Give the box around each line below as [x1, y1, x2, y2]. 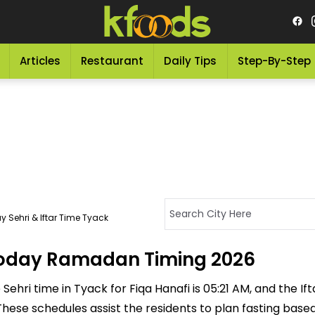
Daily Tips [164, 53, 217, 68]
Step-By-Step [237, 53, 311, 68]
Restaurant [81, 53, 144, 68]
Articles [19, 53, 60, 68]
